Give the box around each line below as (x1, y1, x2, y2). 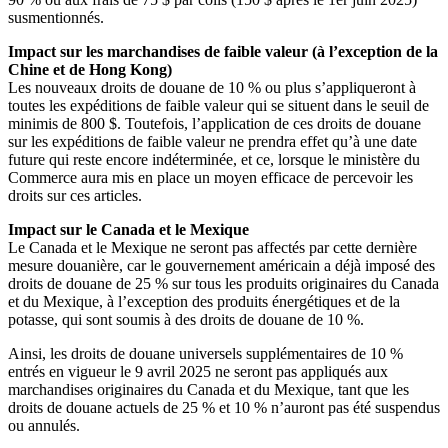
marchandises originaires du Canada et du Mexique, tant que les (8, 381, 409, 399)
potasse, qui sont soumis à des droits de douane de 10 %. (8, 311, 364, 329)
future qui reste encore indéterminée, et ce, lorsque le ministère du (8, 151, 420, 169)
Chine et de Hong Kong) (8, 61, 172, 79)
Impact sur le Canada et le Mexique (8, 221, 249, 239)
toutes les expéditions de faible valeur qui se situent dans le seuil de (8, 97, 429, 115)
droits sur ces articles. (8, 187, 142, 205)
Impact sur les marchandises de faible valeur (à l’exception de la (8, 43, 438, 61)
